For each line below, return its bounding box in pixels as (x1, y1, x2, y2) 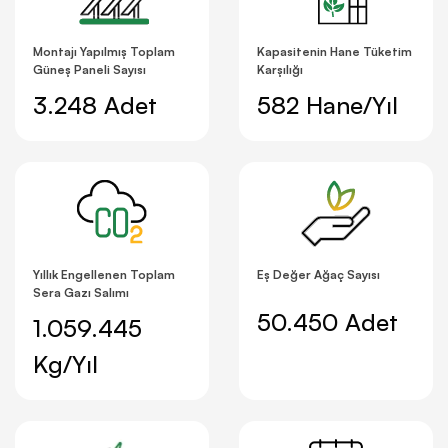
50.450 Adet (257, 306, 398, 337)
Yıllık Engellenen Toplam (33, 266, 175, 282)
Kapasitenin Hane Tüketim (257, 43, 412, 59)
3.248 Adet (33, 89, 157, 120)
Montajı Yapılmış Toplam (33, 43, 175, 59)
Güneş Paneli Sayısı (33, 61, 146, 77)
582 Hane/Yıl (257, 89, 398, 120)
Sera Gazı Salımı (33, 284, 129, 300)
